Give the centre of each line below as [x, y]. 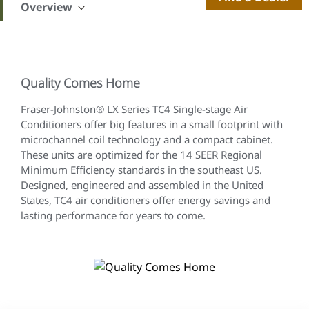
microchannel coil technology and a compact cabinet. [147, 139]
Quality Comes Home [80, 83]
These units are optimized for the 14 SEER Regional [141, 154]
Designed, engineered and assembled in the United [142, 185]
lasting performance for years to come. [113, 215]
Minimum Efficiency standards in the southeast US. [141, 170]
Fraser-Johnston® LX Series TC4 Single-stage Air [134, 109]
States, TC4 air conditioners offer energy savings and [146, 200]
